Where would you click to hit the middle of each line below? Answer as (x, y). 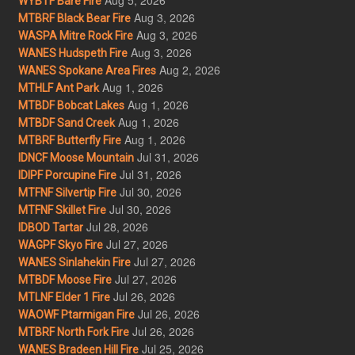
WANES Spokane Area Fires (87, 70)
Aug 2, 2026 (189, 69)
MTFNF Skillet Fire (62, 210)
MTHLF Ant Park (58, 88)
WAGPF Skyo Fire (60, 244)
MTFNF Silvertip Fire (67, 192)
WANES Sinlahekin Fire (74, 262)
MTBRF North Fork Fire (73, 332)
